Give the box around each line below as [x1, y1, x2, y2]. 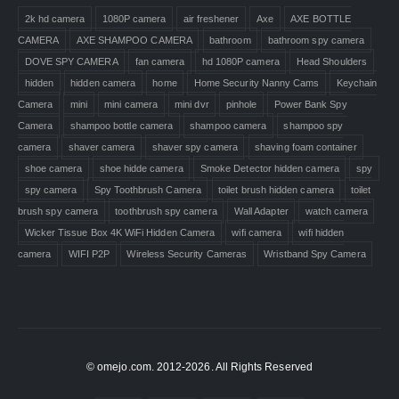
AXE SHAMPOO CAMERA [76, 35, 192, 46]
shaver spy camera [151, 142, 238, 153]
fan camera [134, 56, 185, 68]
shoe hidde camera [99, 163, 183, 175]
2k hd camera [24, 13, 85, 25]
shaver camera [68, 142, 135, 153]
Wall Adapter [233, 206, 289, 217]
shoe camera [24, 163, 83, 175]
